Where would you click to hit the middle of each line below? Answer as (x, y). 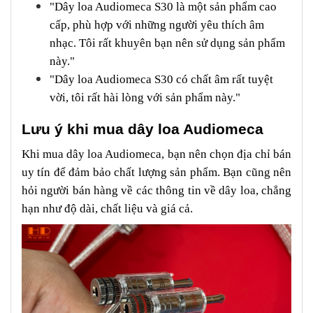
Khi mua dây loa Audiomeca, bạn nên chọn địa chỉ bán (156, 154)
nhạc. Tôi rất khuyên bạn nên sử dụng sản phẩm (167, 43)
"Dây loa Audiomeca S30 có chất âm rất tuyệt (161, 79)
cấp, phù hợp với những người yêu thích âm (157, 24)
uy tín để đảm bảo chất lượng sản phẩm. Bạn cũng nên (156, 172)
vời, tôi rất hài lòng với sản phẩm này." (145, 97)
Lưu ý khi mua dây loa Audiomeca (143, 129)
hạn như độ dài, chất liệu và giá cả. (107, 208)
